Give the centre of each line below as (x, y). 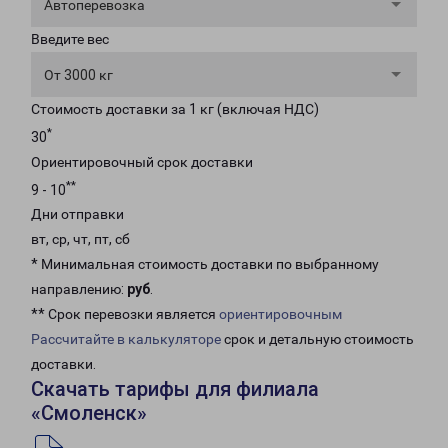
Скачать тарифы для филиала (175, 389)
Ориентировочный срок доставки (142, 161)
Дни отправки (77, 214)
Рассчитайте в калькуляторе (126, 339)
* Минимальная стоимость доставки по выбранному (205, 264)
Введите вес (70, 39)
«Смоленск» (89, 413)
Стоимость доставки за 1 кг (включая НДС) (175, 109)
